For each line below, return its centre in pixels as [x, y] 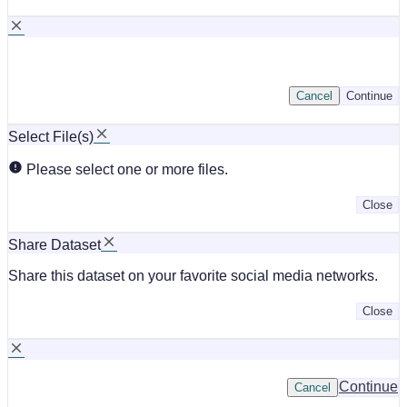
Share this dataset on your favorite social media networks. [193, 275]
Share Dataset [55, 244]
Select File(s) [51, 136]
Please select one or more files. [125, 169]
